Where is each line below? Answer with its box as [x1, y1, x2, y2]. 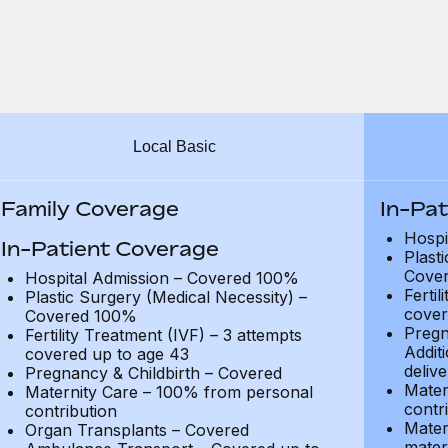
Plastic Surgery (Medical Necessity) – [24, 287, 307, 307]
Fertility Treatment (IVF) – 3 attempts [24, 325, 302, 345]
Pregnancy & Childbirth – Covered [24, 363, 282, 383]
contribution [24, 401, 117, 421]
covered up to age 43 [24, 344, 189, 364]
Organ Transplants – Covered [24, 420, 249, 440]
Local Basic [132, 138, 216, 155]
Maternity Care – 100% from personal [24, 382, 313, 402]
